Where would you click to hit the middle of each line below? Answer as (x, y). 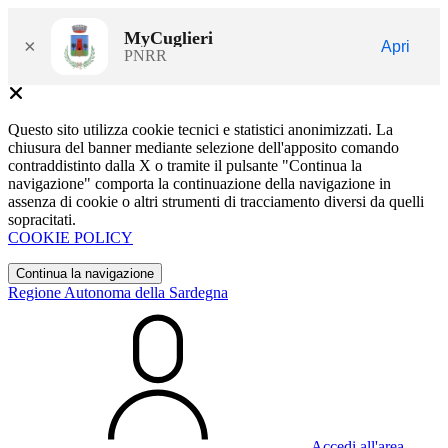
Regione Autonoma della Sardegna (118, 292)
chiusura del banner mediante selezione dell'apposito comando (203, 147)
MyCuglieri (168, 37)
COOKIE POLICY (70, 237)
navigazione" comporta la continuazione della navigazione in (199, 183)
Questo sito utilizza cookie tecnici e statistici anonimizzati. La (200, 129)
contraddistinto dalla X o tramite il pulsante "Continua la (185, 165)
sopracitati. (42, 219)
